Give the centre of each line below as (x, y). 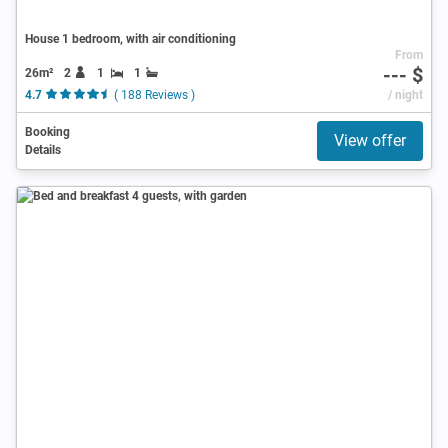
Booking (47, 131)
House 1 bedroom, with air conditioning (130, 38)
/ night (405, 94)
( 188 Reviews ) (154, 94)
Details (43, 149)
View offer (370, 140)
